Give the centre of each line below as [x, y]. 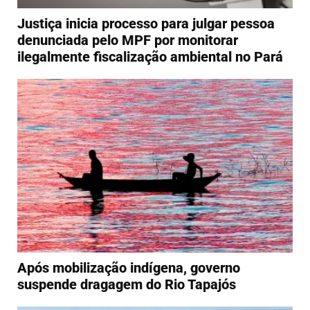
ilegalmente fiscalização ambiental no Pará [150, 56]
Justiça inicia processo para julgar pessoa [146, 23]
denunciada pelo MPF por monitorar [128, 40]
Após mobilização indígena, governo [129, 267]
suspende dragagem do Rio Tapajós [127, 284]
